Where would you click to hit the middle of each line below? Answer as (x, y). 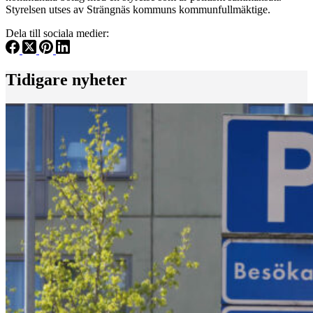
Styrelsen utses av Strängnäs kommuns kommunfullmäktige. (138, 9)
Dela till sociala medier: (57, 33)
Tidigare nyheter (66, 79)
